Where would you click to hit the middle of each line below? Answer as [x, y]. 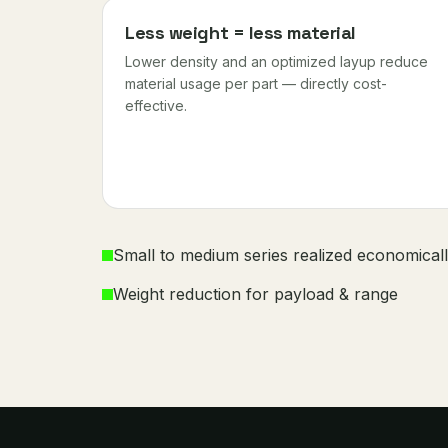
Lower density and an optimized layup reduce [276, 61]
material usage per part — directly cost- [256, 83]
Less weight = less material [240, 32]
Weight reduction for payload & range [255, 294]
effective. [156, 105]
